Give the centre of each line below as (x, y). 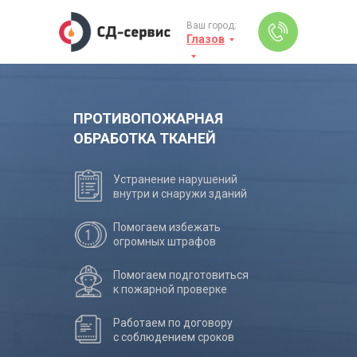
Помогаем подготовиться (181, 275)
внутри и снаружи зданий (180, 194)
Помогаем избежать (167, 227)
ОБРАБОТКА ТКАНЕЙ (145, 138)
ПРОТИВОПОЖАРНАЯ (148, 118)
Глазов (206, 39)
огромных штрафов (165, 241)
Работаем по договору (173, 323)
